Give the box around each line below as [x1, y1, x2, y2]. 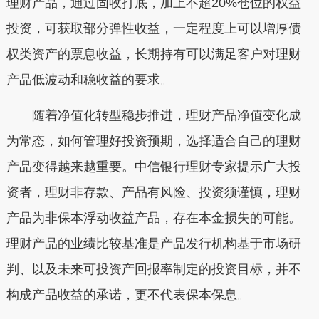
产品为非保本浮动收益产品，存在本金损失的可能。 [6, 210, 301, 225]
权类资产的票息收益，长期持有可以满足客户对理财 [6, 47, 301, 61]
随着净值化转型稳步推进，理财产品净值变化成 [6, 108, 301, 122]
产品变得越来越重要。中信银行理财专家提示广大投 [6, 159, 301, 174]
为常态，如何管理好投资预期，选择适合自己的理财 [6, 133, 301, 148]
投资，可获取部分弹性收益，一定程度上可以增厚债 [6, 21, 301, 36]
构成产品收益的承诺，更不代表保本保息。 [6, 287, 250, 302]
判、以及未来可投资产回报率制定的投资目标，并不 [6, 261, 301, 276]
